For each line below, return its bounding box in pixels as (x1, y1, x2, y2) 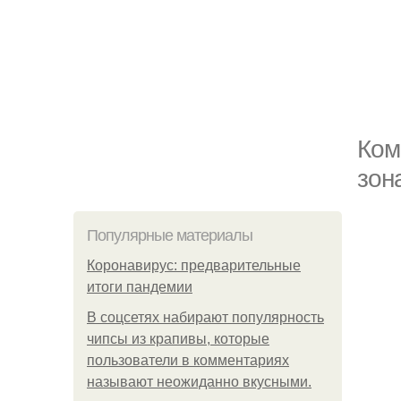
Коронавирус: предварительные (87, 258, 301, 273)
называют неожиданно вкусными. (87, 374, 311, 389)
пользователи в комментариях (87, 353, 289, 368)
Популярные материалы (87, 226, 252, 244)
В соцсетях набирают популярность (87, 310, 324, 325)
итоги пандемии (87, 279, 192, 294)
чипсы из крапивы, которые (87, 331, 269, 346)
